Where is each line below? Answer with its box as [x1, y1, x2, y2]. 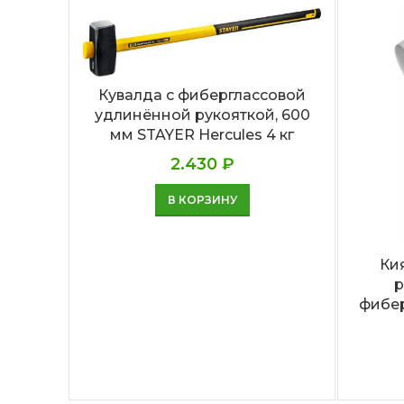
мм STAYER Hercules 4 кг [110, 125, 295, 143]
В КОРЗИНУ [167, 192, 237, 207]
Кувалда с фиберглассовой [98, 86, 307, 104]
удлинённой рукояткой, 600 [94, 106, 310, 124]
